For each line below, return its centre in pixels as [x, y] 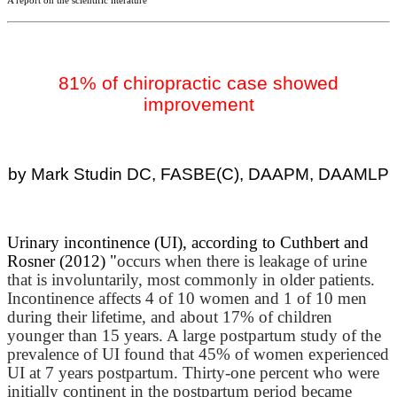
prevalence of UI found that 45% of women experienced [198, 354]
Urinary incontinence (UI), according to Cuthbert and [188, 242]
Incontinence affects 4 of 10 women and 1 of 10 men [187, 298]
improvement [198, 104]
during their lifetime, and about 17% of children [170, 316]
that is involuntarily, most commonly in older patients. [191, 279]
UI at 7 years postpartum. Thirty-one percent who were [193, 372]
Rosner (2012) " [62, 261]
